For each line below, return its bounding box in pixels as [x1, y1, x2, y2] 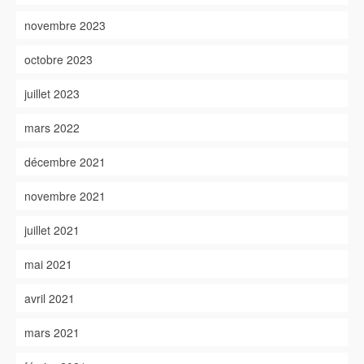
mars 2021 [24, 324, 80, 341]
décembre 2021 [24, 154, 106, 171]
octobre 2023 [24, 51, 93, 68]
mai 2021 [24, 256, 72, 273]
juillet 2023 [24, 85, 80, 102]
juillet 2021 [24, 222, 80, 239]
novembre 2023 [24, 17, 106, 34]
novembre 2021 [24, 188, 106, 205]
